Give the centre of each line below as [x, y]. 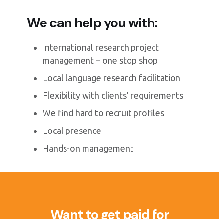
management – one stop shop [100, 60]
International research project [101, 48]
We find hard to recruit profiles [104, 113]
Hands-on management [88, 148]
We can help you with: [92, 23]
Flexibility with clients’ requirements [113, 96]
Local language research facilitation [112, 78]
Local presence [72, 131]
